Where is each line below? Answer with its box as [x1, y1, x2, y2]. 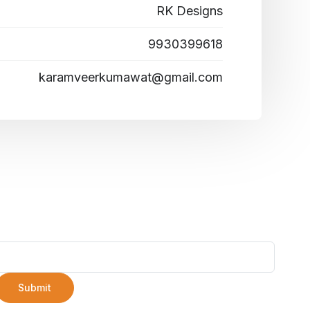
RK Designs [156, 3, 223, 18]
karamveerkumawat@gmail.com [39, 70, 223, 84]
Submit [17, 282, 51, 293]
